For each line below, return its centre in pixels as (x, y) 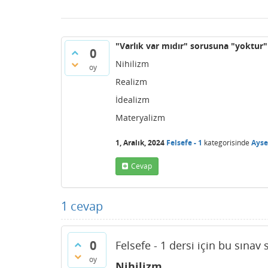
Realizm (131, 82)
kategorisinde (226, 142)
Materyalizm (140, 118)
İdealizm (133, 100)
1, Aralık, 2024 (140, 142)
